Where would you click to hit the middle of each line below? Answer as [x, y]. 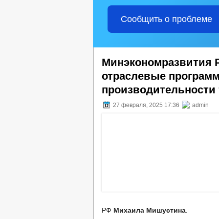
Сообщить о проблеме [166, 19]
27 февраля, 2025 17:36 [146, 105]
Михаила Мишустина [150, 210]
